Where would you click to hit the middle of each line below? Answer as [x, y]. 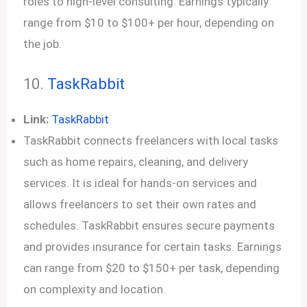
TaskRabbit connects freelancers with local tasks [151, 140]
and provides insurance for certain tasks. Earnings [153, 246]
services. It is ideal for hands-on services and [140, 183]
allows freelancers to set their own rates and [140, 204]
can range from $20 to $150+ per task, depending [152, 268]
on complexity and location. [95, 289]
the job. [43, 44]
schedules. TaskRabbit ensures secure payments [149, 225]
